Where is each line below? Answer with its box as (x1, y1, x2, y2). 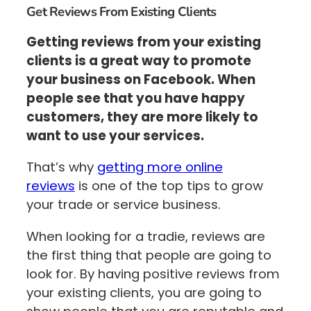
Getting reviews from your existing (26, 33, 261, 51)
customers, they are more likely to (26, 108, 258, 126)
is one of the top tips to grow (75, 177, 263, 195)
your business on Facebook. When (26, 70, 255, 88)
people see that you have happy (26, 89, 245, 107)
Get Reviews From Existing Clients (26, 3, 217, 22)
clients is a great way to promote (26, 51, 251, 69)
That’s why (26, 158, 97, 176)
